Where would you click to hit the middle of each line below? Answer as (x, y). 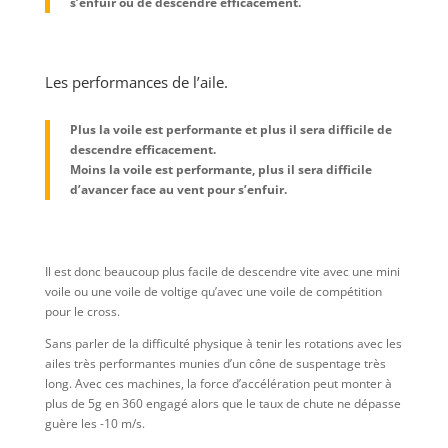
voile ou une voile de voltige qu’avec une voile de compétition (213, 292)
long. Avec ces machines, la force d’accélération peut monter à (218, 384)
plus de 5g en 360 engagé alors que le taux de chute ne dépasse (222, 404)
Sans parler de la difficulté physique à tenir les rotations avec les (223, 344)
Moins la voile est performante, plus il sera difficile (220, 170)
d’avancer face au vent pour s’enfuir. (178, 190)
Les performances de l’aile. (136, 82)
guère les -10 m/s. (94, 424)
